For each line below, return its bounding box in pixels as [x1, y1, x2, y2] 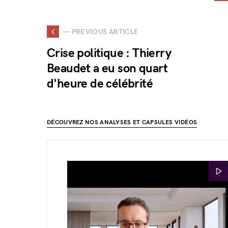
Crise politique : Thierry [47, 46, 171, 61]
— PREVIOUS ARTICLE [63, 27, 139, 36]
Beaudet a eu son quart [47, 61, 168, 76]
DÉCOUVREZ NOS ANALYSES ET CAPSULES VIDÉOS [47, 119, 197, 126]
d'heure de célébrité [47, 76, 153, 91]
